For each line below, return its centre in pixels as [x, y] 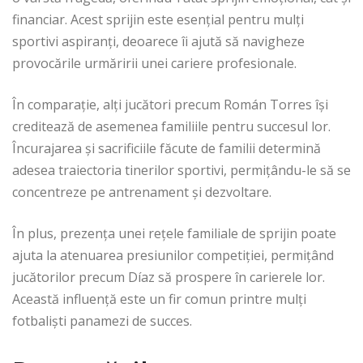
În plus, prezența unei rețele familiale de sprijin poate [174, 234]
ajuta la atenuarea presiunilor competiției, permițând [173, 256]
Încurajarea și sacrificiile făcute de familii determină [167, 149]
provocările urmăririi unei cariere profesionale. [154, 64]
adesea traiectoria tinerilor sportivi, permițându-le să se [181, 171]
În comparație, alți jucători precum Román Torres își [170, 105]
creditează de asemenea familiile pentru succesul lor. [171, 127]
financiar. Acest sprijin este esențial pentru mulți [158, 20]
